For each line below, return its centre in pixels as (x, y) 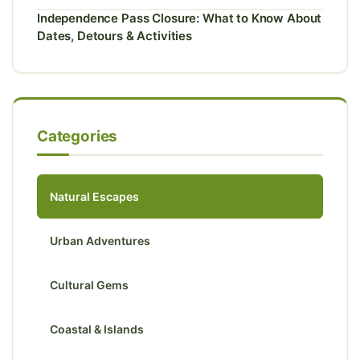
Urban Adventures (100, 240)
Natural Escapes (94, 196)
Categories (78, 136)
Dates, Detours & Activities (115, 36)
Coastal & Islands (97, 329)
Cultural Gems (89, 284)
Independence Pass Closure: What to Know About (180, 18)
